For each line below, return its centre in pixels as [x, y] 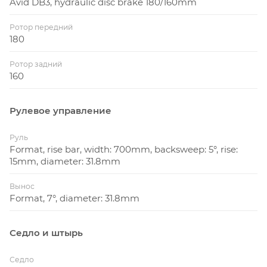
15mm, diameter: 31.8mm [65, 162]
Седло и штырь [46, 233]
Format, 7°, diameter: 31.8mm [74, 198]
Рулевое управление [60, 111]
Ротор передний [41, 27]
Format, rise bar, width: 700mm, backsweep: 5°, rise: [124, 150]
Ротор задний [36, 64]
